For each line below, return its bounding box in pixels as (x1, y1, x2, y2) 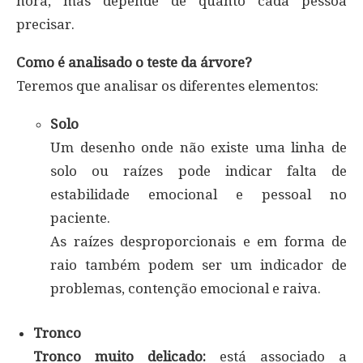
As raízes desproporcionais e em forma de (50, 233, 347, 250)
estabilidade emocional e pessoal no (50, 186, 347, 203)
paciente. (50, 210, 110, 227)
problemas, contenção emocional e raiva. (50, 280, 321, 297)
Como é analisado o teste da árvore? (16, 54, 252, 71)
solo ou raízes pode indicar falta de (50, 163, 347, 180)
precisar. (16, 16, 75, 33)
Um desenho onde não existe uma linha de (50, 139, 347, 156)
